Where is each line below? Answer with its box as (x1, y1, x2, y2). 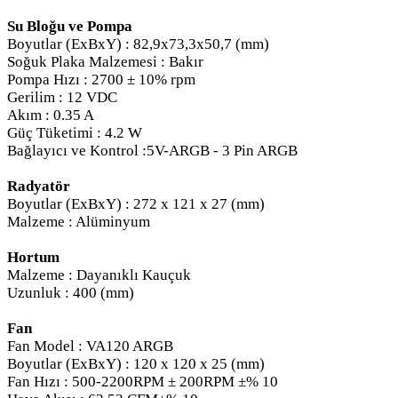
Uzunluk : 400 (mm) (7, 283, 134, 301)
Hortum (7, 248, 60, 266)
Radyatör (7, 177, 70, 195)
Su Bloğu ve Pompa (7, 17, 132, 35)
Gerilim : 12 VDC (7, 88, 117, 106)
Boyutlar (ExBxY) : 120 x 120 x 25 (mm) (7, 354, 265, 372)
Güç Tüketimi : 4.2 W (7, 123, 142, 141)
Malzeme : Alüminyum (7, 212, 150, 230)
